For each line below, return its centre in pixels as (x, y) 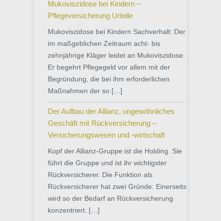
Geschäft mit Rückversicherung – (102, 123)
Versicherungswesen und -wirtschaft (106, 135)
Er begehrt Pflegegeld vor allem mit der (109, 67)
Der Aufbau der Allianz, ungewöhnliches (111, 111)
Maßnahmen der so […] (85, 91)
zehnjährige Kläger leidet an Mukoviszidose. (116, 55)
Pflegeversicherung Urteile (90, 16)
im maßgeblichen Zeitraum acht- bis (104, 43)
